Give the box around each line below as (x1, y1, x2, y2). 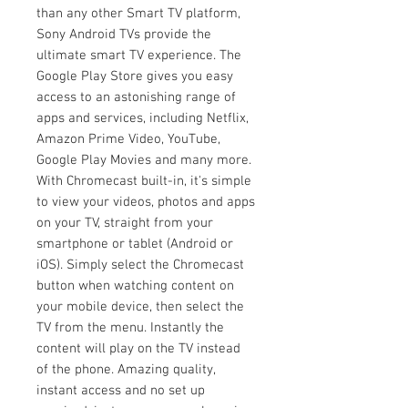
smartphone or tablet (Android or (36, 235, 233, 252)
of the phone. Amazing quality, (36, 361, 215, 378)
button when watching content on (36, 277, 234, 294)
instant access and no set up (36, 382, 205, 399)
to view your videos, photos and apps (36, 193, 255, 210)
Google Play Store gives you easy (36, 67, 233, 85)
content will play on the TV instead (36, 340, 240, 357)
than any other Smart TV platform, (36, 5, 240, 22)
